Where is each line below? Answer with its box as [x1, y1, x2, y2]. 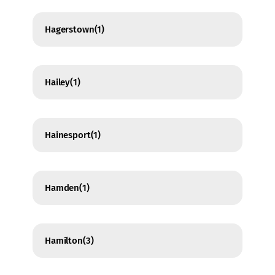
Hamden [45, 182, 80, 194]
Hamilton [45, 235, 83, 247]
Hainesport [45, 130, 91, 141]
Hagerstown [45, 24, 95, 36]
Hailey [45, 77, 71, 88]
